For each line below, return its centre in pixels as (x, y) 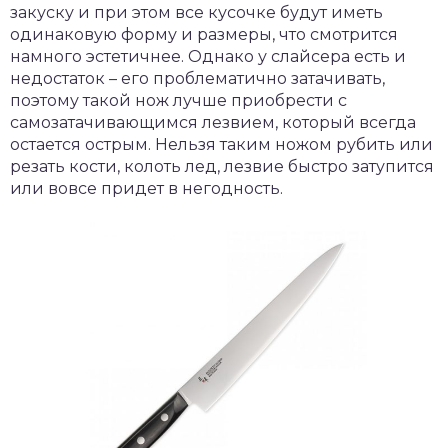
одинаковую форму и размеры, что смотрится (204, 35)
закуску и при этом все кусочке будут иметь (196, 13)
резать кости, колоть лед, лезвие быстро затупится (222, 167)
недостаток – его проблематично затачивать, (197, 79)
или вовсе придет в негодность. (146, 189)
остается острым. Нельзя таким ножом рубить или (221, 145)
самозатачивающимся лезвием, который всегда (213, 123)
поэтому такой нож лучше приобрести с (178, 101)
